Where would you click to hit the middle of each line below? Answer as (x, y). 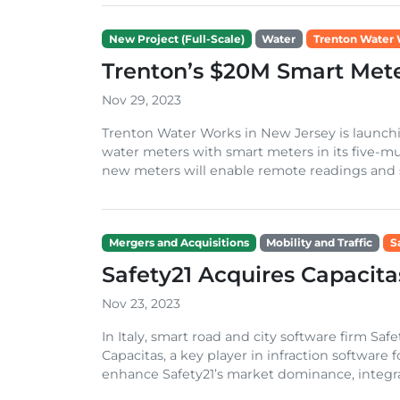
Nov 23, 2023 (141, 303)
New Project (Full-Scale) (176, 38)
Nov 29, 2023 (142, 100)
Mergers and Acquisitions (179, 242)
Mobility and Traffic (320, 242)
